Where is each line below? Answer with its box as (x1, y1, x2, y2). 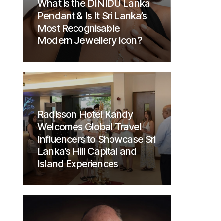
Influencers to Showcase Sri (37, 133, 156, 145)
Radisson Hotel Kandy (37, 109, 133, 120)
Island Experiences (37, 158, 118, 170)
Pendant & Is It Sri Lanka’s (37, 10, 147, 22)
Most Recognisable (37, 22, 120, 34)
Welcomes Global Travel (37, 121, 142, 133)
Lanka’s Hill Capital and (37, 146, 137, 157)
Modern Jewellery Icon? (37, 35, 142, 46)
